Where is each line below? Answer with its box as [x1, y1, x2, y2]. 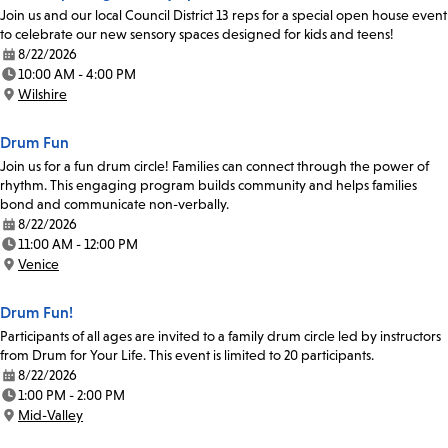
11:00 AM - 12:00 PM [18, 236, 138, 253]
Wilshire [18, 86, 67, 103]
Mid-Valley [18, 407, 83, 424]
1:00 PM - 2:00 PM [18, 387, 125, 404]
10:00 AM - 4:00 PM [18, 66, 136, 83]
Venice [18, 256, 59, 273]
